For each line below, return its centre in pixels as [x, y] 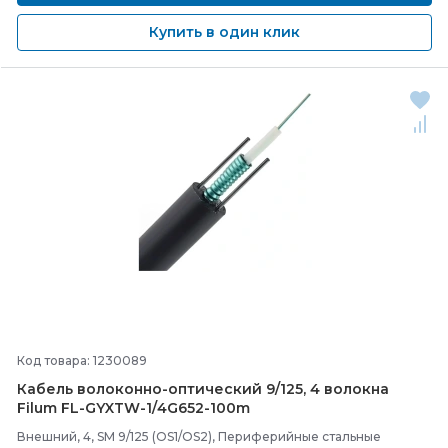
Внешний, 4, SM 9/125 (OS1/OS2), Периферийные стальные [199, 436]
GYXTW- [115, 408]
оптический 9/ [224, 389]
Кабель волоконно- [92, 389]
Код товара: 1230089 [82, 360]
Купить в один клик [224, 32]
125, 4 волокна [334, 389]
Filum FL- [51, 408]
